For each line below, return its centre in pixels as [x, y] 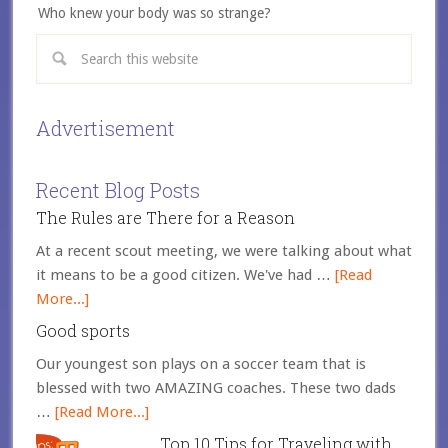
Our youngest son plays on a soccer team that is [200, 364]
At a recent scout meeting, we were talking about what [223, 251]
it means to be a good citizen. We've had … [185, 275]
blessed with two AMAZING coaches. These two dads [215, 388]
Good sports [82, 330]
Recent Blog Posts [117, 190]
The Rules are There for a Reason [165, 217]
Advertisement [105, 128]
